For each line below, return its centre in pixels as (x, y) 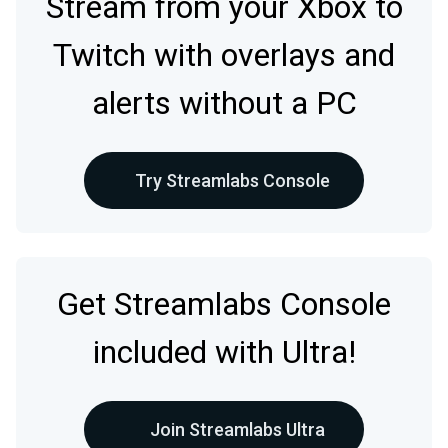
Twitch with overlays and (224, 55)
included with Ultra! (224, 352)
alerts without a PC (224, 103)
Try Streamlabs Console (232, 180)
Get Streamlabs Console (224, 304)
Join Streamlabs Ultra (237, 429)
